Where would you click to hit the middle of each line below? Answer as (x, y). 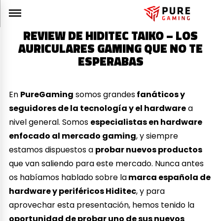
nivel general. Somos (50, 122)
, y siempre (157, 136)
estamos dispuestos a (52, 149)
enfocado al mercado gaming (73, 136)
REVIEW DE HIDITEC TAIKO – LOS (110, 36)
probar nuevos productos (149, 149)
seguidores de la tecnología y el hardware (98, 108)
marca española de (169, 177)
